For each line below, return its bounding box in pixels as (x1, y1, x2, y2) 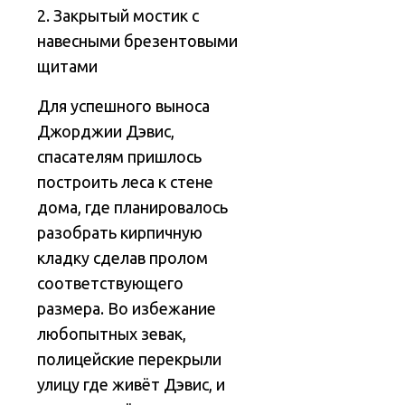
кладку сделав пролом (37, 249, 209, 268)
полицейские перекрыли (37, 350, 222, 369)
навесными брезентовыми (37, 32, 239, 51)
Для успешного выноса (37, 97, 211, 116)
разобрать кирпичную (37, 223, 203, 242)
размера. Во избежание (37, 299, 217, 318)
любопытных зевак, (37, 325, 187, 344)
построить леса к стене (37, 173, 214, 192)
